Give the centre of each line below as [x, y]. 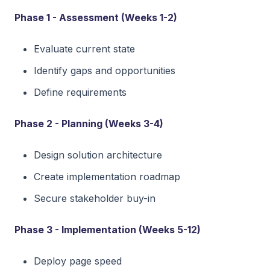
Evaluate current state [84, 49]
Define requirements [80, 92]
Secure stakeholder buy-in [95, 198]
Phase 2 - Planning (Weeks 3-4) [89, 123]
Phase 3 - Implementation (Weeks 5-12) [108, 229]
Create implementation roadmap [107, 176]
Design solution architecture [98, 155]
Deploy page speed [78, 261]
